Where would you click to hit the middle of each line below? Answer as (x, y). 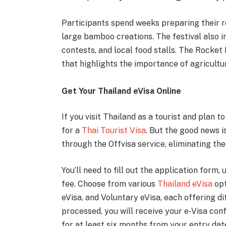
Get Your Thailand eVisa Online (121, 91)
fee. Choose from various (109, 184)
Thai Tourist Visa (114, 131)
